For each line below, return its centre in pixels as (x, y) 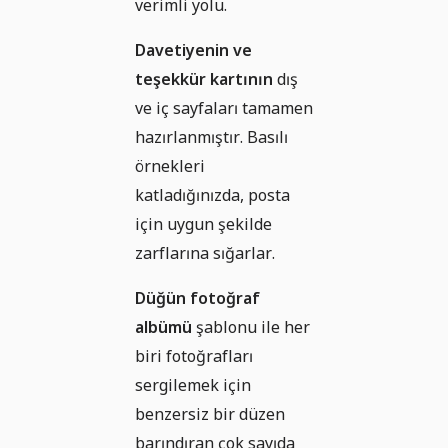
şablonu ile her (251, 326)
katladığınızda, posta (212, 194)
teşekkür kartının (204, 78)
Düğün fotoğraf (197, 297)
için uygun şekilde (203, 223)
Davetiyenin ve (193, 49)
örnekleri (170, 165)
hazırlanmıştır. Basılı (211, 136)
